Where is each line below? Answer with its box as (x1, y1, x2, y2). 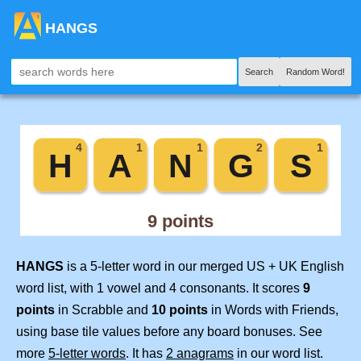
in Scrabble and (55, 303, 151, 317)
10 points (151, 303, 208, 317)
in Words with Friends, (208, 303, 338, 317)
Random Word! (286, 67, 345, 77)
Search (245, 67, 273, 77)
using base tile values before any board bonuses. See (16, 325, 322, 339)
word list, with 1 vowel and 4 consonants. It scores (16, 281, 303, 296)
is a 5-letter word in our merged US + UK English (64, 259, 344, 274)
